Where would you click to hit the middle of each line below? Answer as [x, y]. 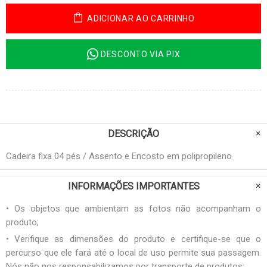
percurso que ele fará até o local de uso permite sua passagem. [133, 252]
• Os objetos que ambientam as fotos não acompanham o [133, 208]
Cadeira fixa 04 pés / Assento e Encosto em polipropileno [119, 156]
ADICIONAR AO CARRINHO [141, 18]
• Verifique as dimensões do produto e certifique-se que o [133, 239]
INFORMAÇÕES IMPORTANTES [133, 186]
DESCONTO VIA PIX [141, 54]
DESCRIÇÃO [133, 133]
